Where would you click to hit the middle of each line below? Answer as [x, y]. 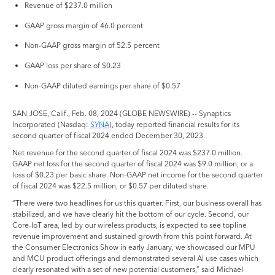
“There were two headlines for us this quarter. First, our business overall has [137, 203]
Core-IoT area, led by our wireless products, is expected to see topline [130, 225]
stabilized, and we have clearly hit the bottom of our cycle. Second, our [130, 214]
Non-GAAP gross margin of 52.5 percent [92, 45]
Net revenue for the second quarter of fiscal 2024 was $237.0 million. [127, 153]
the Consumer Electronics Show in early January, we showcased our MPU [134, 247]
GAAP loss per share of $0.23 [73, 65]
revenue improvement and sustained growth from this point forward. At [132, 236]
